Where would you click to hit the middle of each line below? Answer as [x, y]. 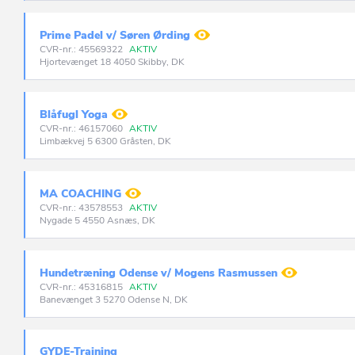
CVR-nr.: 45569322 [82, 49]
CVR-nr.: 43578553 [82, 208]
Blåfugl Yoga [74, 115]
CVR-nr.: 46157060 [82, 128]
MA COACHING [80, 194]
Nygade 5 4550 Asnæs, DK [97, 220]
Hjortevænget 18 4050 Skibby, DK [112, 62]
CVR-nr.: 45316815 [82, 287]
